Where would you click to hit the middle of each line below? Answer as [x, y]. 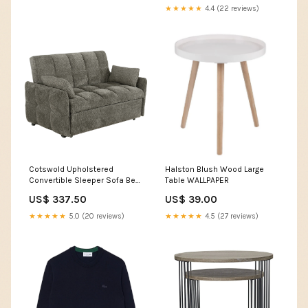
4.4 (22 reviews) [231, 8]
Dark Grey [47, 191]
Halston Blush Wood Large [214, 169]
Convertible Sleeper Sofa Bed [85, 180]
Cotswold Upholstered [71, 169]
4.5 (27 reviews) [231, 216]
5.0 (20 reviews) [96, 216]
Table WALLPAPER [197, 180]
